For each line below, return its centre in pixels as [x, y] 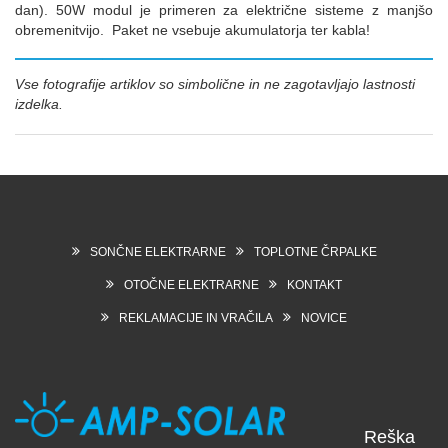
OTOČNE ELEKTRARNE [191, 284]
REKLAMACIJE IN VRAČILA [196, 317]
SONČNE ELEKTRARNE [157, 251]
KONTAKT [314, 284]
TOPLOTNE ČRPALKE [315, 251]
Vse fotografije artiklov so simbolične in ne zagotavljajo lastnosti [215, 83]
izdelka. [39, 103]
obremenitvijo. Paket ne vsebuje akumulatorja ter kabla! [192, 29]
